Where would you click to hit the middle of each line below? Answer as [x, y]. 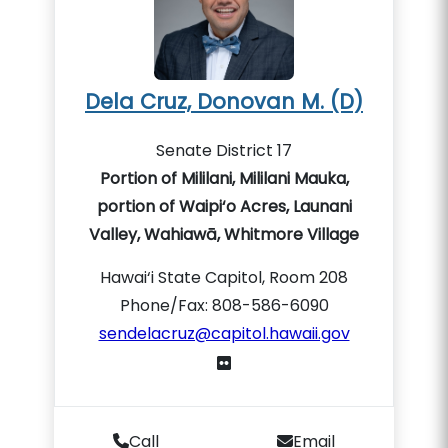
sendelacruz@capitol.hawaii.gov [224, 333]
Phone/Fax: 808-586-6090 [224, 305]
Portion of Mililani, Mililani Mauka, [224, 178]
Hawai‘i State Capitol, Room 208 [224, 277]
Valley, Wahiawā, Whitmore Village [224, 234]
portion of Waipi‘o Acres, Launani [224, 206]
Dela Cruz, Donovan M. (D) [224, 101]
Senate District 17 [224, 150]
